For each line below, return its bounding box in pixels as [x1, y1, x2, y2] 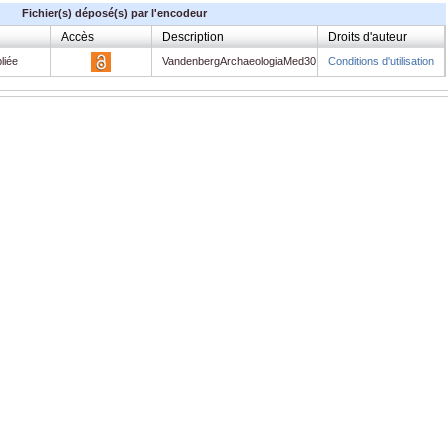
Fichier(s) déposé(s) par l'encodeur [22, 6, 208, 19]
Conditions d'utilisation [328, 54, 434, 67]
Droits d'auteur [328, 29, 407, 44]
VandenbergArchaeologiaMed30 [162, 54, 316, 67]
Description [162, 29, 224, 44]
